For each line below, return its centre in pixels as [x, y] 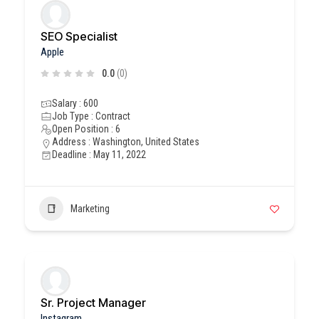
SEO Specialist [79, 36]
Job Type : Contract [91, 116]
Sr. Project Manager [93, 303]
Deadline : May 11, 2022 [99, 155]
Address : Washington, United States [126, 142]
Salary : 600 [75, 103]
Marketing [90, 208]
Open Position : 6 [86, 129]
